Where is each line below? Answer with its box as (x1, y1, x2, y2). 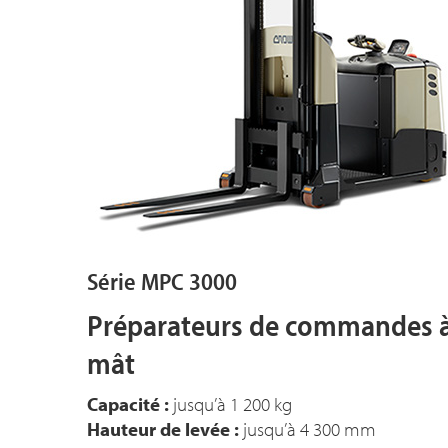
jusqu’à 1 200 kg (169, 392, 292, 416)
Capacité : (87, 392, 169, 416)
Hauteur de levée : (87, 417, 239, 441)
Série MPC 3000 (87, 266, 237, 296)
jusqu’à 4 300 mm (239, 417, 376, 441)
